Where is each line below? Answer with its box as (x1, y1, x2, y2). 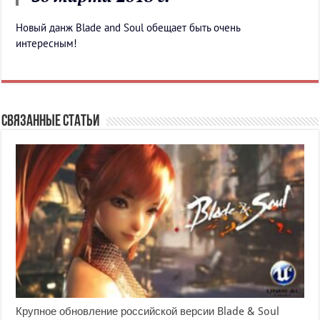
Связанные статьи (1, 114, 100, 131)
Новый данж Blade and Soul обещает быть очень (16, 21, 241, 35)
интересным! (16, 36, 78, 51)
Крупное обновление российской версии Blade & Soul (16, 305, 280, 319)
